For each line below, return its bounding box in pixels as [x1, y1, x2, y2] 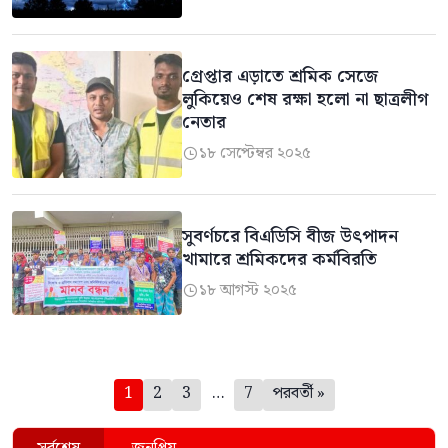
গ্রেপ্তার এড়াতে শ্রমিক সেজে [181, 63, 378, 92]
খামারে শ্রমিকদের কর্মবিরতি [181, 246, 377, 275]
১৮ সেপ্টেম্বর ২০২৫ [198, 141, 311, 167]
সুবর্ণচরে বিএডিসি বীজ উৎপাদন [181, 223, 398, 252]
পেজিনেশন [11, 372, 117, 414]
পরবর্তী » [272, 381, 325, 407]
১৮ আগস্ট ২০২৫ [198, 278, 297, 304]
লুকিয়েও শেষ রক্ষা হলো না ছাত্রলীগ [181, 86, 428, 115]
